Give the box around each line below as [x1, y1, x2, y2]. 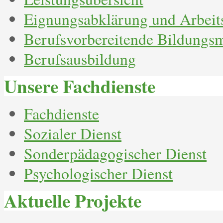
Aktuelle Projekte [4, 187, 141, 215]
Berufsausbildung [24, 48, 136, 69]
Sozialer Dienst [24, 123, 121, 144]
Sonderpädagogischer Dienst [24, 143, 207, 164]
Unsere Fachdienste [4, 72, 155, 100]
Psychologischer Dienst [24, 163, 173, 184]
